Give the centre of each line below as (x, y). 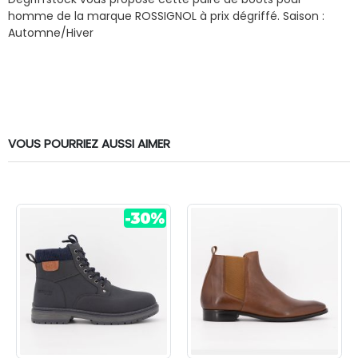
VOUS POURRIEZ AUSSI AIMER (89, 143)
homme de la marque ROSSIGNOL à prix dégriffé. (144, 16)
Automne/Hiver (51, 32)
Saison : (302, 16)
